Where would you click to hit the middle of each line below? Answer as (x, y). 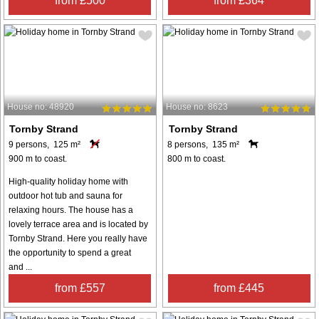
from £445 (239, 288)
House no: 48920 (41, 107)
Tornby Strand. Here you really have (78, 239)
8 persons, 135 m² (204, 145)
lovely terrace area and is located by (78, 225)
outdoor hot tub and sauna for (66, 196)
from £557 (80, 288)
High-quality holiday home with (68, 182)
